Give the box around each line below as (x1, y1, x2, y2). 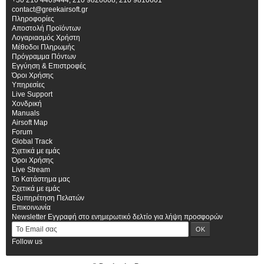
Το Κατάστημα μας (12, 175, 70, 184)
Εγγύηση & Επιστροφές (12, 62, 86, 71)
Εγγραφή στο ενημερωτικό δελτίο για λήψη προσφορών (48, 213, 223, 222)
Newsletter (12, 213, 46, 222)
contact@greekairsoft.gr (12, 5, 88, 14)
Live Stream (12, 166, 50, 174)
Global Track (12, 137, 52, 146)
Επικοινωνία (12, 203, 51, 212)
